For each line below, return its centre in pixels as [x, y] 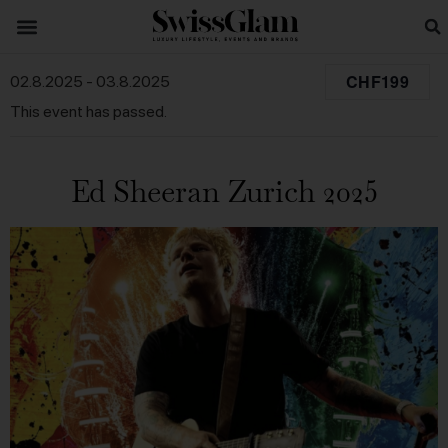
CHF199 [377, 81]
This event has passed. [88, 111]
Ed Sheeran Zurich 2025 [224, 191]
